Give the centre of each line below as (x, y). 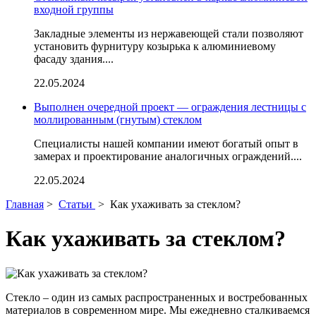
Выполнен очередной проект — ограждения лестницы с (170, 107)
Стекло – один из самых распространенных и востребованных (157, 297)
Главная (25, 204)
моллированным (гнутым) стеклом (118, 120)
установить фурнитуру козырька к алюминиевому (155, 46)
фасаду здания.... (74, 59)
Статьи (75, 204)
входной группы (74, 10)
